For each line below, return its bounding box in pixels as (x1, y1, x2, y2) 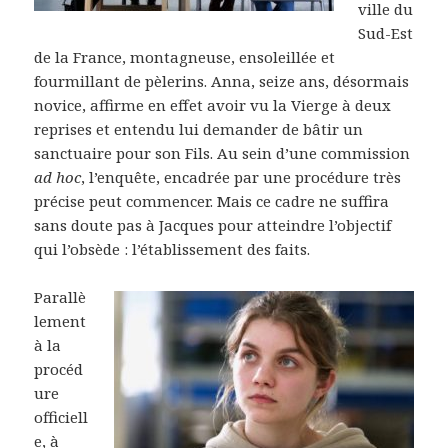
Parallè (34, 287, 87, 308)
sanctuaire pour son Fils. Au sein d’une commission (34, 143, 411, 164)
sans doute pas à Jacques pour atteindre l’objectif (34, 215, 392, 236)
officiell (34, 407, 89, 428)
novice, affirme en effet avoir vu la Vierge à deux (34, 95, 392, 116)
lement (34, 311, 87, 332)
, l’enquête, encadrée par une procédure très (81, 167, 402, 188)
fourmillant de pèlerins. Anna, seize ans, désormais (34, 71, 410, 92)
